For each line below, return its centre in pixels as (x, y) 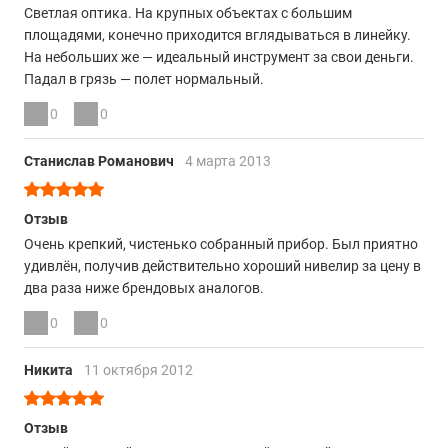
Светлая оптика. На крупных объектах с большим (188, 13)
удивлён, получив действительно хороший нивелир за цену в (222, 266)
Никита (50, 370)
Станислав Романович (100, 161)
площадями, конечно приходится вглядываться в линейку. (217, 35)
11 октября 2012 (138, 370)
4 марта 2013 (228, 161)
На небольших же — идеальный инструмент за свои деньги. (219, 57)
